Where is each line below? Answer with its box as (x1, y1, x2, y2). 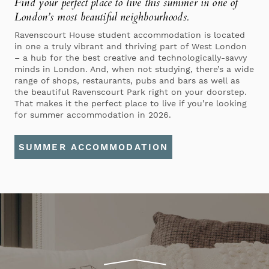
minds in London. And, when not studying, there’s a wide (14, 64, 254, 74)
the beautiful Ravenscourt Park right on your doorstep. (14, 86, 247, 97)
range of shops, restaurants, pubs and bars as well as (14, 75, 240, 85)
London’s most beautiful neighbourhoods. (14, 9, 189, 25)
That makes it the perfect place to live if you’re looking (14, 98, 247, 108)
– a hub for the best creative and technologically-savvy (14, 52, 247, 62)
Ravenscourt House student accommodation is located (14, 29, 245, 40)
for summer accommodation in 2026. (14, 109, 171, 119)
